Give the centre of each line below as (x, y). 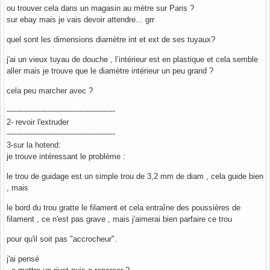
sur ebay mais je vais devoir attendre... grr (80, 19)
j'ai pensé (23, 259)
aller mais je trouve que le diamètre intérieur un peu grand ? (110, 71)
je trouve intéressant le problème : (66, 156)
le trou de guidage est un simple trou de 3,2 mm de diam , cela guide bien (135, 176)
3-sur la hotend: (34, 145)
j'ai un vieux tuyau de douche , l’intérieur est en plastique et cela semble (132, 59)
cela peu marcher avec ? (50, 90)
